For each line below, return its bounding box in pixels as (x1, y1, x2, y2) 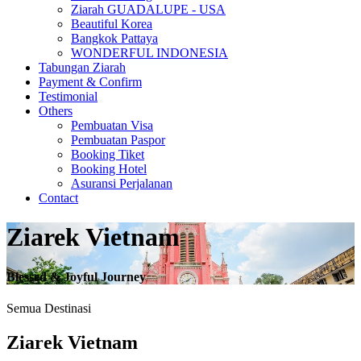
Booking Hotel (71, 162, 147, 176)
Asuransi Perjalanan (71, 176, 172, 190)
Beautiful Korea (71, 17, 152, 31)
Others (39, 104, 73, 118)
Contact (39, 191, 78, 205)
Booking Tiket (71, 147, 144, 161)
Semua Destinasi (6, 301, 91, 316)
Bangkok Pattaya (71, 31, 158, 45)
